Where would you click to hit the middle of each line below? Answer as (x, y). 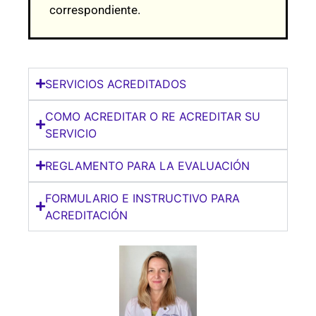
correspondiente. (95, 10)
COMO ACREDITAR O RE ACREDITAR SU (153, 116)
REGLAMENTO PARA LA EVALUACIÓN (147, 165)
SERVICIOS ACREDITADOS (116, 84)
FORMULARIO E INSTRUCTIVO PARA (142, 198)
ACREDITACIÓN (86, 215)
